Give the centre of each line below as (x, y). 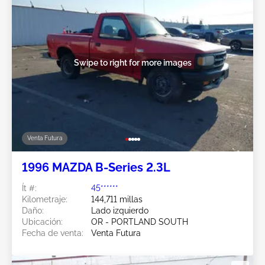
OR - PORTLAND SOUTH (140, 222)
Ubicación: (42, 222)
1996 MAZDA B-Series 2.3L (96, 167)
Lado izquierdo (120, 210)
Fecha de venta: (53, 233)
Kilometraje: (45, 199)
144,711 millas (117, 199)
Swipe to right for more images (132, 62)
